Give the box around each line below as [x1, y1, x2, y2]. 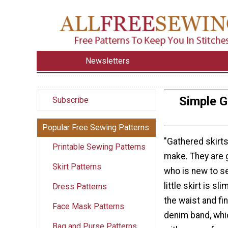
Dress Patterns [52, 181, 107, 191]
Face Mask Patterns [52, 201, 124, 211]
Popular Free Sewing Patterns [42, 122, 149, 132]
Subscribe [52, 95, 89, 105]
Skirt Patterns [52, 161, 101, 172]
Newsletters [85, 55, 130, 66]
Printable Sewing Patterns [52, 141, 146, 152]
